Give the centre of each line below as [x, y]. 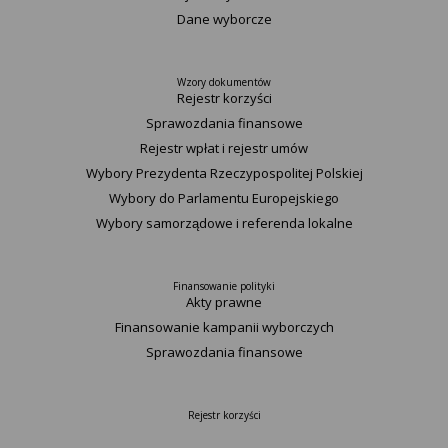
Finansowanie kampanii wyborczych [224, 327]
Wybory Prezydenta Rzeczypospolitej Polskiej [224, 173]
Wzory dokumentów [224, 82]
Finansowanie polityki [224, 286]
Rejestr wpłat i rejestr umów [224, 148]
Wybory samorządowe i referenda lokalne [224, 223]
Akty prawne [224, 302]
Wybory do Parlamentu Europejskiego [224, 198]
